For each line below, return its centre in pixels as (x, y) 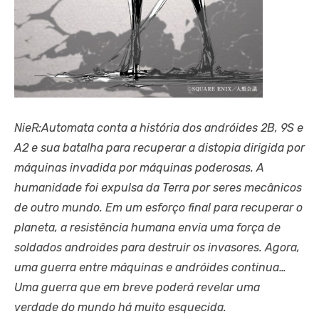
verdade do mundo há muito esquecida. (120, 307)
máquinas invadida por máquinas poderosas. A (139, 167)
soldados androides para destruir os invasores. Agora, (157, 247)
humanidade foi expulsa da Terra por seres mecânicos (158, 187)
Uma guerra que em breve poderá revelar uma (137, 287)
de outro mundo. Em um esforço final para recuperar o (158, 207)
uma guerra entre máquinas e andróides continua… (150, 267)
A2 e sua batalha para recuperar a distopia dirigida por (159, 147)
